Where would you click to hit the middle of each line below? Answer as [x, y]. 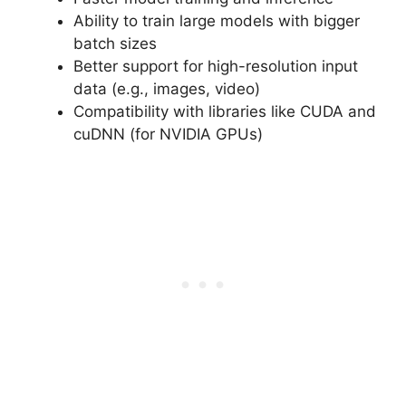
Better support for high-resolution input [216, 66]
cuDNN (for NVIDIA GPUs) [168, 134]
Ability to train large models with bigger [217, 20]
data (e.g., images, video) [167, 88]
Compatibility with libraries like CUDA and [225, 111]
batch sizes [115, 43]
